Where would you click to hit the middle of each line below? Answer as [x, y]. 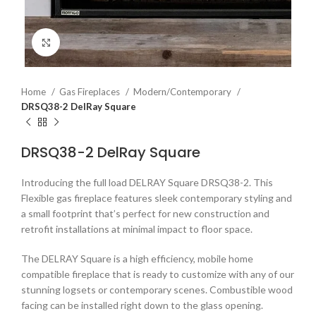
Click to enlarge [93, 42]
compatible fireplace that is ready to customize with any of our [158, 274]
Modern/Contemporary [183, 92]
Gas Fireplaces [91, 92]
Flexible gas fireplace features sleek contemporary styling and [157, 198]
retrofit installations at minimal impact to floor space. [137, 229]
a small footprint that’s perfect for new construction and [145, 213]
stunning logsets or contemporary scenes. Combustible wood [157, 290]
